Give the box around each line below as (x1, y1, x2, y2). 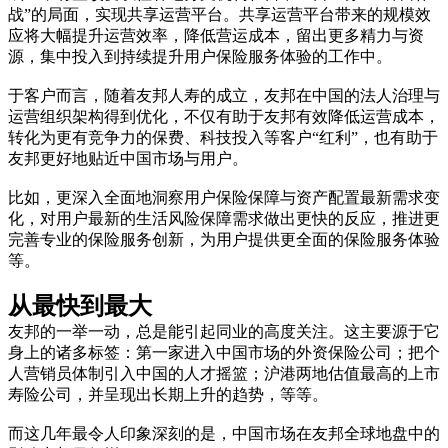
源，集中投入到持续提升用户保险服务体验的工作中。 (8, 48, 392, 66)
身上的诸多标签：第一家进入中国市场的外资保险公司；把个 (8, 344, 440, 362)
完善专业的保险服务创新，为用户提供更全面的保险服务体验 (8, 231, 440, 249)
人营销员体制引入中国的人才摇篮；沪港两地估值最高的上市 (8, 365, 440, 383)
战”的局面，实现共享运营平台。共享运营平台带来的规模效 (8, 6, 431, 24)
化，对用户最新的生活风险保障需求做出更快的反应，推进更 (8, 210, 440, 228)
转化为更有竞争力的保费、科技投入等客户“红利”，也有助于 (8, 129, 438, 147)
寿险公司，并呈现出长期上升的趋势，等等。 (8, 386, 328, 404)
